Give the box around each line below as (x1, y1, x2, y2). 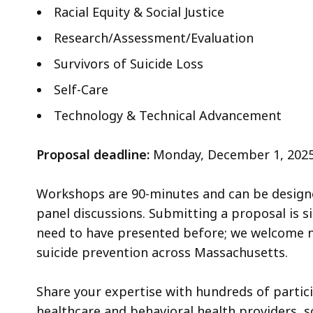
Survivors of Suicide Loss (54, 54, 203, 72)
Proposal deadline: (36, 145, 150, 163)
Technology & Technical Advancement (54, 106, 282, 124)
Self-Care (54, 80, 108, 98)
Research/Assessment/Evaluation (54, 29, 254, 46)
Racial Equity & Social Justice (54, 3, 224, 20)
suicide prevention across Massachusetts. (36, 243, 288, 261)
